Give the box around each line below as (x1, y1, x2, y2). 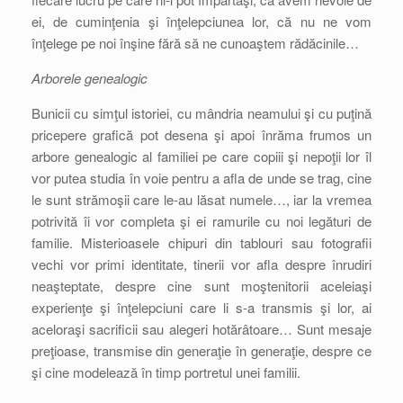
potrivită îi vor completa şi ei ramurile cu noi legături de (31, 211, 372, 230)
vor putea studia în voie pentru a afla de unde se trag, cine (31, 168, 372, 187)
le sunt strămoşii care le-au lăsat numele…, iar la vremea (31, 190, 372, 209)
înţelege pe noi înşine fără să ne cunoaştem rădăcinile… (31, 33, 359, 52)
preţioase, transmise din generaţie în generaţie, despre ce (31, 341, 372, 360)
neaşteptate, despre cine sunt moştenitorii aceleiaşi (31, 276, 372, 295)
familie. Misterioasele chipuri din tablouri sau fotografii (31, 233, 372, 252)
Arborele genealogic (31, 68, 148, 87)
